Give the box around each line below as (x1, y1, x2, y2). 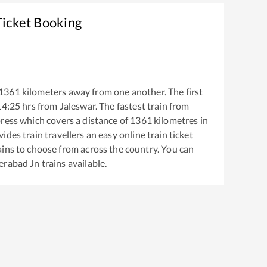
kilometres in (151, 114, 208, 126)
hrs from (20, 100, 60, 112)
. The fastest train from (95, 100, 190, 112)
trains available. (39, 157, 107, 169)
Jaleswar (59, 100, 95, 112)
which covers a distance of (18, 114, 129, 126)
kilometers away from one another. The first (20, 86, 203, 98)
